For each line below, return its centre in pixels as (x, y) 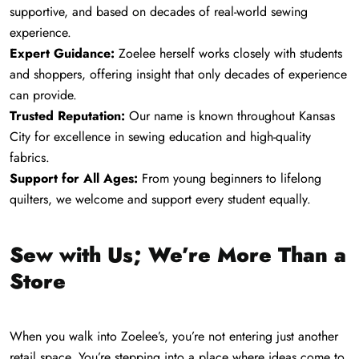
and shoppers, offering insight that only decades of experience (178, 75)
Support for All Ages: (74, 179)
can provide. (43, 95)
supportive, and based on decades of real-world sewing (159, 12)
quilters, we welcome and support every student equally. (160, 200)
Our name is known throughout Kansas (230, 116)
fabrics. (30, 158)
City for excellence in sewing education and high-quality (160, 137)
